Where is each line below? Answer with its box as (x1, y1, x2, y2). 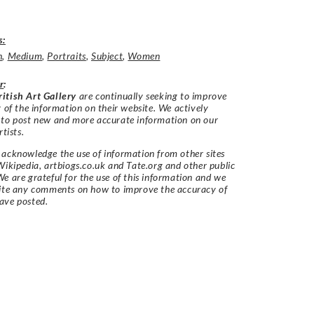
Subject (91, 49, 123, 62)
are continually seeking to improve (76, 89, 228, 102)
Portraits (47, 49, 86, 62)
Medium (7, 49, 43, 62)
